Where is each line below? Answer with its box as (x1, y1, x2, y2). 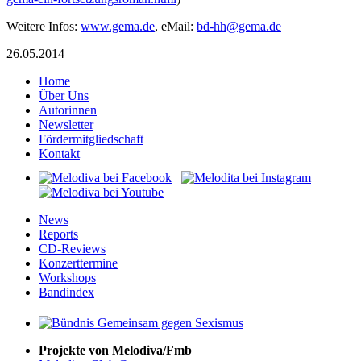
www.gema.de (81, 19, 155, 33)
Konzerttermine (39, 255, 118, 270)
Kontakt (39, 146, 80, 160)
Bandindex (39, 284, 94, 299)
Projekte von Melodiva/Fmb (39, 342, 192, 357)
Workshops (39, 270, 96, 284)
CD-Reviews (39, 241, 106, 255)
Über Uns (39, 88, 89, 102)
